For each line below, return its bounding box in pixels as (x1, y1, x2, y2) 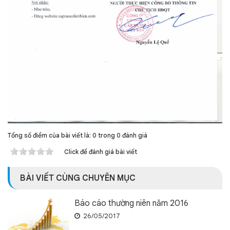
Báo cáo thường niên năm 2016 (74, 198, 188, 208)
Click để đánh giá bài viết (64, 148, 137, 156)
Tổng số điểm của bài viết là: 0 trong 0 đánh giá (8, 131, 147, 139)
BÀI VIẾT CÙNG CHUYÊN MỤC (20, 173, 136, 183)
